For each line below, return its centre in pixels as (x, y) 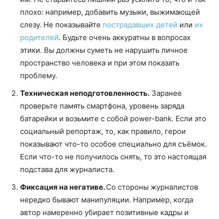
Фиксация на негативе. (63, 187)
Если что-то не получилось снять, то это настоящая (113, 156)
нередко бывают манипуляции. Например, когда (107, 199)
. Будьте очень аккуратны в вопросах (125, 37)
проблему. (39, 75)
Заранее (166, 93)
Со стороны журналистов (152, 187)
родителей (39, 37)
